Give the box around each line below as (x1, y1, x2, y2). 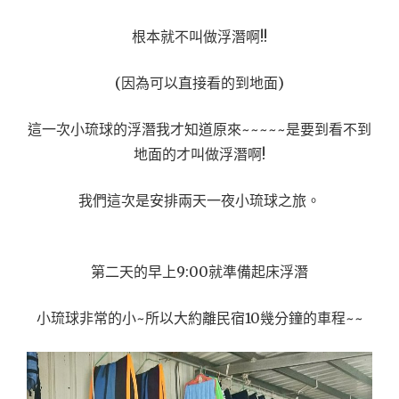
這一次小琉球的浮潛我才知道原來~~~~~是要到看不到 (28, 120, 371, 139)
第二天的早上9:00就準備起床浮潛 (91, 263, 308, 281)
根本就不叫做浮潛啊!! (132, 28, 267, 46)
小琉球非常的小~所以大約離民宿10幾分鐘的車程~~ (36, 309, 363, 328)
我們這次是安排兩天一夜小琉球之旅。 (78, 191, 321, 210)
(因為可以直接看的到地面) (115, 74, 284, 93)
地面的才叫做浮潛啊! (134, 145, 265, 164)
